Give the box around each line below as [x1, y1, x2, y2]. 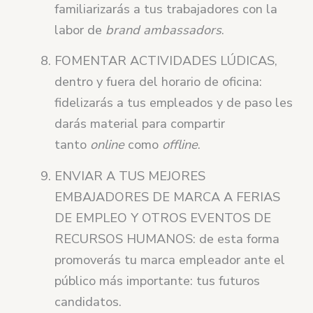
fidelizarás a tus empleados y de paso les [54, 94, 293, 112]
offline [162, 136, 198, 154]
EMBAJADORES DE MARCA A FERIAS [54, 189, 281, 206]
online [90, 136, 125, 154]
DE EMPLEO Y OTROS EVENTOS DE [54, 210, 272, 227]
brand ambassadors [105, 21, 222, 38]
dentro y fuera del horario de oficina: [54, 73, 263, 91]
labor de [54, 21, 106, 38]
